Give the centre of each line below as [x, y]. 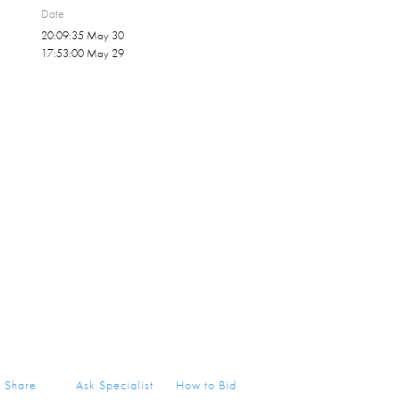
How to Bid [207, 385]
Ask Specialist [115, 385]
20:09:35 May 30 [83, 35]
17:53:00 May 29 [83, 53]
